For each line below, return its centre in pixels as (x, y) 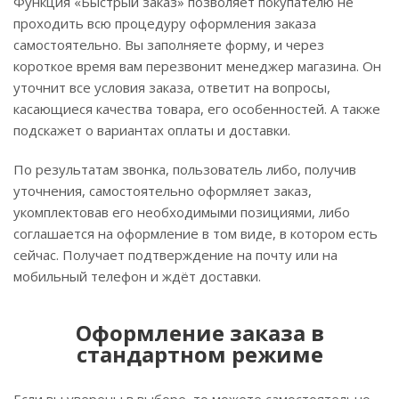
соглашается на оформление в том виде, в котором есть (195, 233)
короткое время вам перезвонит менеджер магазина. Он (197, 66)
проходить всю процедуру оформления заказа (165, 23)
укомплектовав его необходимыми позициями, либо (182, 212)
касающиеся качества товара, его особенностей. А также (197, 109)
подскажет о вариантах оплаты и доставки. (152, 130)
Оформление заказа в (199, 333)
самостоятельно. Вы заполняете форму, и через (169, 45)
